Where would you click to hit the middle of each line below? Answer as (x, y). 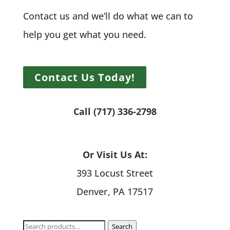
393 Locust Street (115, 173)
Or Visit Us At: (115, 155)
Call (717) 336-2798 (115, 112)
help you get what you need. (84, 35)
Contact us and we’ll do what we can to (108, 16)
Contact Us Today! (84, 78)
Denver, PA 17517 (115, 192)
